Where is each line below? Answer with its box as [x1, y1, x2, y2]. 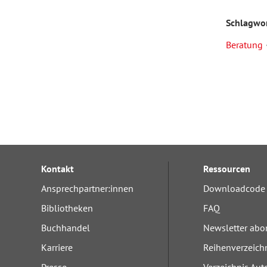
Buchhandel [41, 222, 90, 234]
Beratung [225, 39, 263, 51]
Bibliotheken [41, 202, 93, 214]
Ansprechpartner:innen [41, 182, 133, 194]
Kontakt [41, 163, 74, 175]
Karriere [41, 241, 73, 253]
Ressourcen [203, 163, 250, 175]
